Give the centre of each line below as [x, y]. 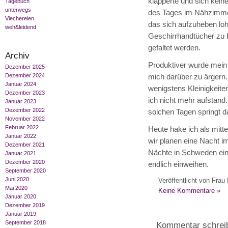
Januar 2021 [21, 153]
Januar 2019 [21, 214]
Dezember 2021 [25, 145]
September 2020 [25, 171]
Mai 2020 [16, 188]
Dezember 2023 [25, 93]
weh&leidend [21, 27]
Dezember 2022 [25, 110]
